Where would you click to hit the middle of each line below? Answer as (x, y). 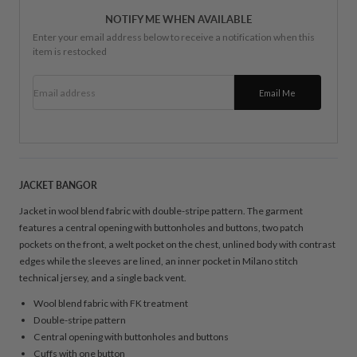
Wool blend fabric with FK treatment (110, 304)
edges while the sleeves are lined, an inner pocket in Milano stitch (159, 261)
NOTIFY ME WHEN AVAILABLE (178, 20)
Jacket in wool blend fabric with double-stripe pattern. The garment (161, 210)
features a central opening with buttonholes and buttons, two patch (161, 227)
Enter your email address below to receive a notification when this (174, 37)
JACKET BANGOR (58, 185)
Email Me (278, 93)
